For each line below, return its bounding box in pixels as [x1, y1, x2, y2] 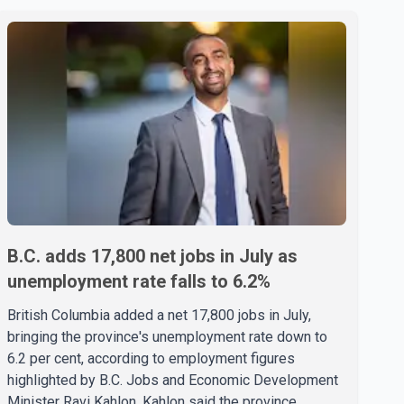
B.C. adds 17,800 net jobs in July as [7, 244, 298, 267]
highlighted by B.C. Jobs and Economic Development [7, 371, 338, 389]
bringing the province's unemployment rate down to [7, 327, 327, 345]
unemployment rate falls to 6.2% [7, 270, 271, 292]
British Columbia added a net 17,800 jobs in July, [7, 306, 311, 324]
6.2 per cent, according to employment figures [7, 349, 295, 367]
